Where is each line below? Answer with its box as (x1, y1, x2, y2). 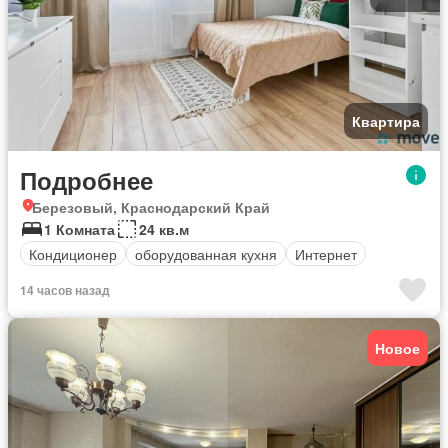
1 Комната (44, 219, 115, 239)
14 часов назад (20, 281, 110, 299)
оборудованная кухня (135, 243, 277, 264)
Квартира (352, 111, 420, 131)
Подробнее (20, 163, 153, 197)
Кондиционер (29, 243, 117, 264)
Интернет (295, 243, 357, 264)
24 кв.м (139, 219, 189, 239)
